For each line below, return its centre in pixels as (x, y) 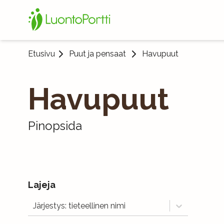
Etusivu (41, 54)
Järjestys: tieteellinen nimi (79, 205)
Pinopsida (55, 126)
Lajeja (42, 185)
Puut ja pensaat (97, 54)
